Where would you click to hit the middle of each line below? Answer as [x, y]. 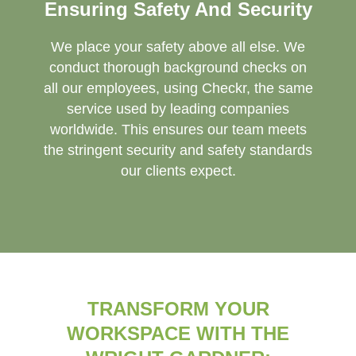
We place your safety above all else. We [178, 46]
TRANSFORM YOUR [178, 309]
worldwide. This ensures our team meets [178, 129]
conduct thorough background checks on [178, 67]
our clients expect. [178, 170]
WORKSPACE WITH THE [178, 334]
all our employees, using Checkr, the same [178, 88]
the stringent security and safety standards [178, 150]
